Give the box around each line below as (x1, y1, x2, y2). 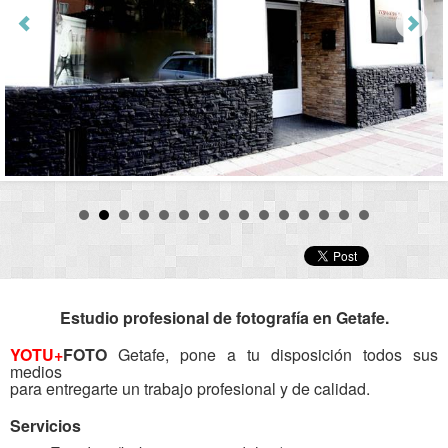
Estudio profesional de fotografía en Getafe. (59, 306, 389, 329)
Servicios (10, 414, 81, 437)
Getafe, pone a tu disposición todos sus (107, 343, 438, 366)
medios (10, 360, 62, 383)
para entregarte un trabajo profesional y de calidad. (10, 377, 370, 400)
